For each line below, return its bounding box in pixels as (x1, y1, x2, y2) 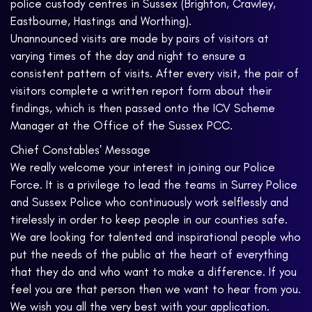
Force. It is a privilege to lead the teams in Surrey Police (10, 178, 297, 192)
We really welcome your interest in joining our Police (10, 160, 275, 175)
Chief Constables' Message (10, 143, 150, 157)
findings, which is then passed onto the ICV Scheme (10, 101, 275, 116)
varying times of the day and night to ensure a (10, 49, 245, 63)
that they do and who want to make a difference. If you (10, 265, 297, 279)
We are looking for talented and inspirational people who (10, 230, 301, 244)
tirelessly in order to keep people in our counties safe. (10, 212, 288, 227)
